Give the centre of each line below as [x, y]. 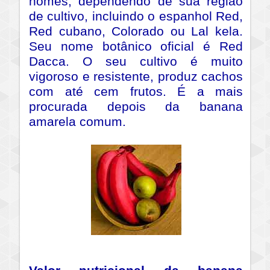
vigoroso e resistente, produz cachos [136, 77]
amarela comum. [77, 122]
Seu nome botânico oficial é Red [136, 47]
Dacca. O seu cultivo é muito [136, 62]
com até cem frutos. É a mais [136, 92]
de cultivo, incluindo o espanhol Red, [136, 17]
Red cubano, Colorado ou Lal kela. [136, 32]
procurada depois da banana [136, 107]
